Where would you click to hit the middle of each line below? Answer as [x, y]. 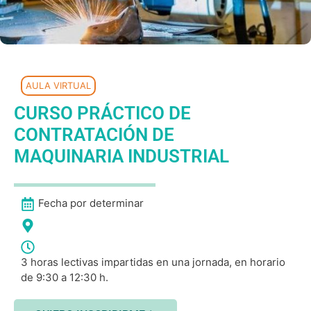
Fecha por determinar [91, 203]
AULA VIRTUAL [58, 85]
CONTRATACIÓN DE [94, 134]
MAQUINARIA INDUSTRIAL [121, 156]
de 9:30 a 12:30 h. [65, 277]
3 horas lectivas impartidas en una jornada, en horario [153, 262]
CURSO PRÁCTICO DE [102, 113]
